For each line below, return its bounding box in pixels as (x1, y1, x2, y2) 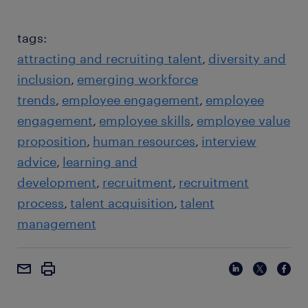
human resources (93, 133, 195, 148)
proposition (17, 133, 87, 148)
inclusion (17, 71, 71, 87)
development (17, 174, 96, 190)
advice (17, 153, 56, 169)
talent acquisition (70, 195, 174, 210)
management (17, 215, 96, 231)
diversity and (208, 50, 286, 66)
